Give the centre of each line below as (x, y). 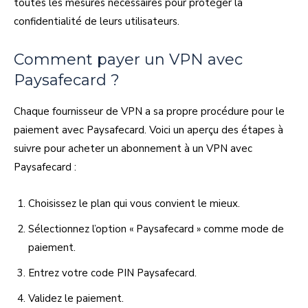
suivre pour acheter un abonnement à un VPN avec (133, 148)
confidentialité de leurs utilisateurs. (97, 21)
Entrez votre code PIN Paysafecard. (112, 273)
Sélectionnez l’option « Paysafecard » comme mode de (156, 229)
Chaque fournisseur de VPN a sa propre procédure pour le (149, 111)
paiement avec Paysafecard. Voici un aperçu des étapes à (148, 130)
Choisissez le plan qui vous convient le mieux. (134, 203)
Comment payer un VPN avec (128, 59)
